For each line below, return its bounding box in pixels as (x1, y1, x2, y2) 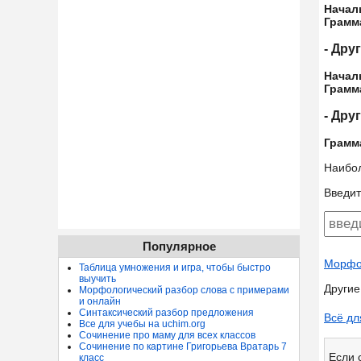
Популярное (142, 239, 216, 253)
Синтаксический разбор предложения (79, 307, 254, 318)
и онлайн (79, 296, 121, 307)
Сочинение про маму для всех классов (79, 330, 255, 341)
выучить (79, 273, 116, 284)
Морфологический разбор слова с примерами (79, 284, 289, 296)
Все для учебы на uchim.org (79, 318, 205, 330)
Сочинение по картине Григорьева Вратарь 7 (79, 341, 287, 352)
